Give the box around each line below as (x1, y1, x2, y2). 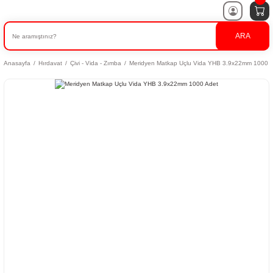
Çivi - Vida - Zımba (70, 60, 121, 66)
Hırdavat (38, 60, 62, 66)
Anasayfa (4, 60, 30, 66)
